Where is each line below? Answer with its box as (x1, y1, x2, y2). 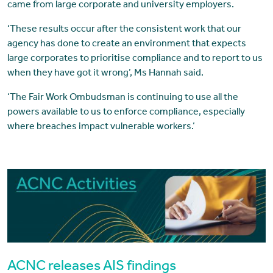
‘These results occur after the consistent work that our (7, 24, 241, 35)
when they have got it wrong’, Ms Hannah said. (7, 68, 204, 79)
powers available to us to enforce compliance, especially (7, 107, 245, 118)
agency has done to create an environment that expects (7, 39, 246, 49)
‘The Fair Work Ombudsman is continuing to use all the (7, 93, 238, 103)
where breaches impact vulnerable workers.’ (7, 122, 195, 132)
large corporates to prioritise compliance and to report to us (7, 54, 263, 64)
